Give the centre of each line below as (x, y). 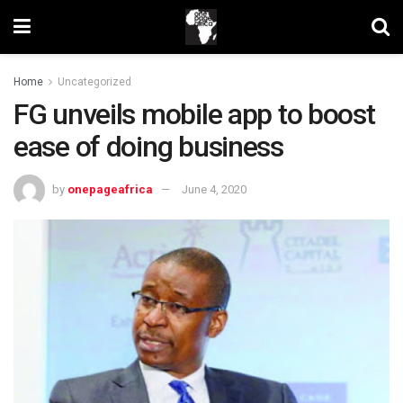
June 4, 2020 (214, 189)
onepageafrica (110, 189)
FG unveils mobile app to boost (194, 114)
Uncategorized (94, 82)
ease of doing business (148, 147)
